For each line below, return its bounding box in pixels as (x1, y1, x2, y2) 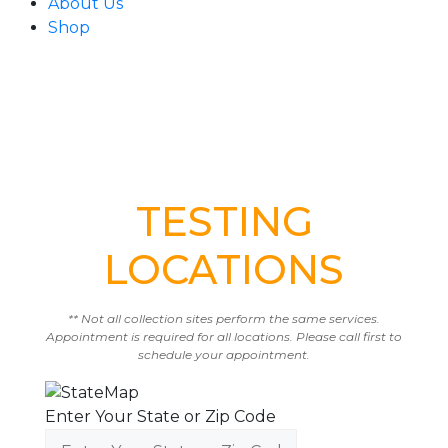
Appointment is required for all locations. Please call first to (46, 329, 402, 344)
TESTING (135, 197, 313, 246)
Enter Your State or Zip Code (45, 406, 276, 426)
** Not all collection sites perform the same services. (68, 311, 380, 326)
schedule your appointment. (138, 347, 310, 362)
